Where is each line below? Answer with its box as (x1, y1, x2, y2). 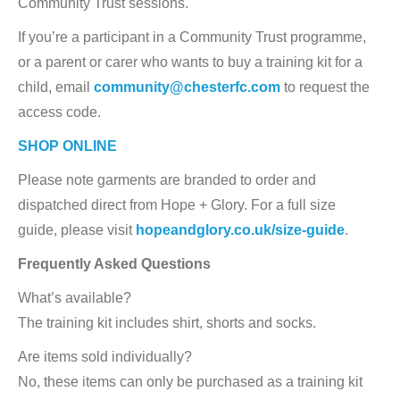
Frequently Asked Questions (18, 256, 211, 271)
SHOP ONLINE (18, 138, 117, 154)
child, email (18, 79, 94, 95)
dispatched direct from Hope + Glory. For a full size (18, 197, 336, 212)
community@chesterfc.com (94, 79, 280, 95)
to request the (280, 79, 370, 95)
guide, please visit (18, 222, 136, 237)
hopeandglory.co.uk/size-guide (136, 222, 345, 237)
